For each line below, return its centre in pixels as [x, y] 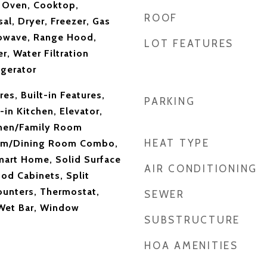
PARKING [170, 101]
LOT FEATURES [189, 44]
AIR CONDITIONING [201, 169]
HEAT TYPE [177, 143]
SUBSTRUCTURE [192, 220]
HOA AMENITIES [191, 246]
